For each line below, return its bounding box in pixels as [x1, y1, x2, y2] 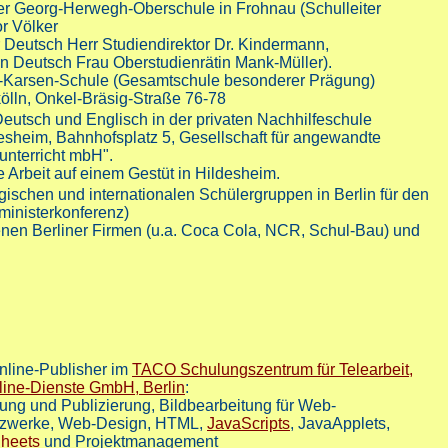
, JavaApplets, [290, 415, 390, 433]
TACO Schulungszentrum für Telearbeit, [132, 361, 413, 379]
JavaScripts [207, 415, 290, 433]
